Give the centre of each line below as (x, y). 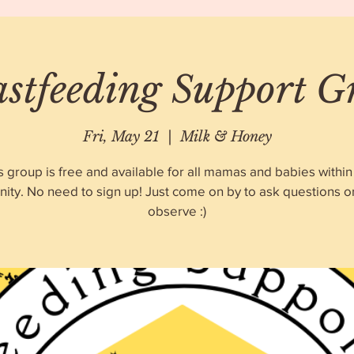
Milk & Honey (226, 136)
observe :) (177, 210)
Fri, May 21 (121, 136)
